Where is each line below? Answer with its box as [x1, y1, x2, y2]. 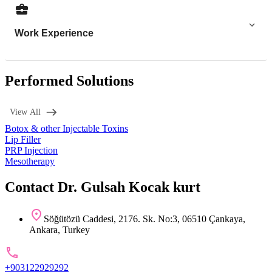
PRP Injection [5, 145, 58, 156]
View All [10, 107, 41, 117]
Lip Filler [5, 134, 41, 145]
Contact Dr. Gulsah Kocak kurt [5, 178, 200, 195]
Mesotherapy [5, 156, 55, 167]
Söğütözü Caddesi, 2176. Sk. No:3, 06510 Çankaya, [44, 213, 245, 224]
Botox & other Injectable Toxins [5, 123, 128, 134]
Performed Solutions [5, 73, 134, 89]
